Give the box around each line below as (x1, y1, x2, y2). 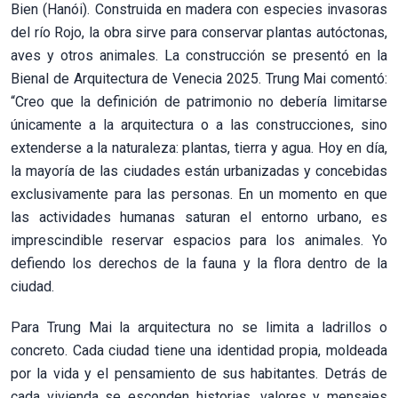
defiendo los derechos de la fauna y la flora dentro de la (11, 254, 387, 272)
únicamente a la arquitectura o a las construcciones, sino (11, 115, 387, 133)
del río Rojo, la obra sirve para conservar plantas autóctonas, (11, 23, 387, 41)
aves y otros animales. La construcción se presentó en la (11, 46, 387, 64)
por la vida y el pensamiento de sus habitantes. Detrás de (11, 364, 387, 382)
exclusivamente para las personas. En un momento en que (11, 185, 387, 203)
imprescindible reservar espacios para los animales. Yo (11, 231, 387, 249)
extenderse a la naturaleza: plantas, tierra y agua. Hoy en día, (11, 139, 387, 156)
